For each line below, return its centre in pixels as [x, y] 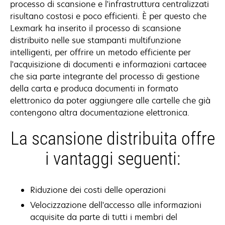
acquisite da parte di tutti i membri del [104, 217]
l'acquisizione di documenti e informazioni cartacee [108, 64]
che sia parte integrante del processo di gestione [105, 76]
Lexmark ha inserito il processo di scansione [95, 28]
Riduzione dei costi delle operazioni [98, 190]
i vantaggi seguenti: [113, 159]
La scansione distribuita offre [113, 139]
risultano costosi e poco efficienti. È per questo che [108, 16]
